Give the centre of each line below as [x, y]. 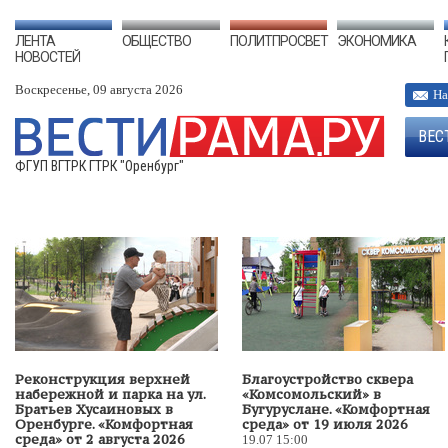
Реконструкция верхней [102, 379]
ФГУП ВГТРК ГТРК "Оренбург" [99, 166]
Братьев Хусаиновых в [94, 409]
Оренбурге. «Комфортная [104, 424]
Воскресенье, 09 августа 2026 [99, 89]
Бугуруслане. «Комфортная [336, 409]
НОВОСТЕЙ [47, 57]
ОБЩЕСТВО [157, 41]
